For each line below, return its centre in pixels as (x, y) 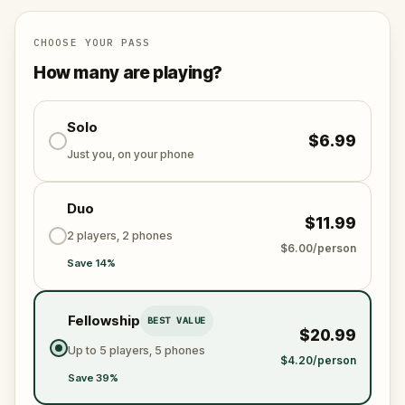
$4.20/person (318, 360)
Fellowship (104, 320)
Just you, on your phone (131, 154)
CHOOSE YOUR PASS (92, 42)
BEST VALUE (176, 320)
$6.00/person (318, 248)
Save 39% (93, 377)
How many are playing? (128, 73)
